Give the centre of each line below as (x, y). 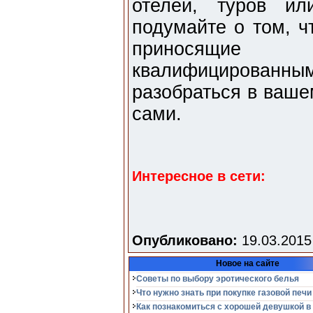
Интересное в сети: (199, 176)
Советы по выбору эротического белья (218, 279)
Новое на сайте (247, 263)
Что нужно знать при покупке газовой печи (224, 293)
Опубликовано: (185, 240)
